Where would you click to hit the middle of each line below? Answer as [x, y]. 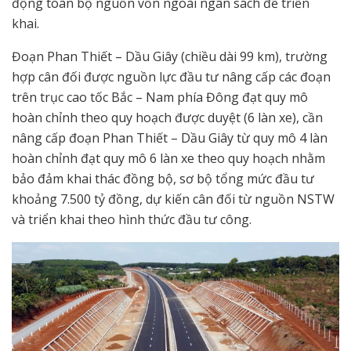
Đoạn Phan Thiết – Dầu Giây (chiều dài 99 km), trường [170, 56]
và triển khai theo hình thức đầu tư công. [132, 219]
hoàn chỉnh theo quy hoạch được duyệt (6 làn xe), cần [167, 117]
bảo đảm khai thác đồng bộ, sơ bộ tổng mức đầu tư [163, 178]
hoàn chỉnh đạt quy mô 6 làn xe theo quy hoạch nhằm [168, 158]
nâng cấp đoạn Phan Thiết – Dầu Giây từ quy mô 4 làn [170, 138]
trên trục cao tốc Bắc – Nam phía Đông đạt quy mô [160, 97]
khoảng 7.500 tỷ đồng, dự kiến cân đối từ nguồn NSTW [173, 199]
